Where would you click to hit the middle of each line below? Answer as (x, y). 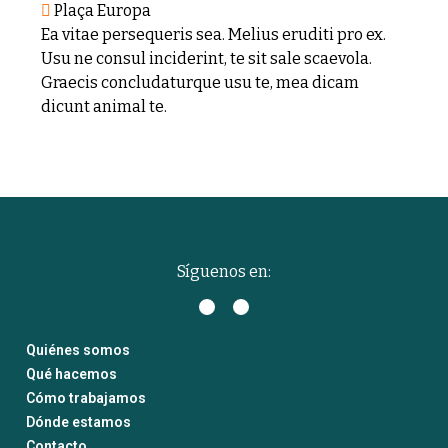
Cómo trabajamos (86, 398)
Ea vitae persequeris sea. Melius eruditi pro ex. (213, 34)
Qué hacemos (71, 374)
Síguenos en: (224, 271)
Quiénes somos (78, 350)
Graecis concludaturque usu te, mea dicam (200, 82)
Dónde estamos (78, 422)
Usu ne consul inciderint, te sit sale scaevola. (206, 58)
